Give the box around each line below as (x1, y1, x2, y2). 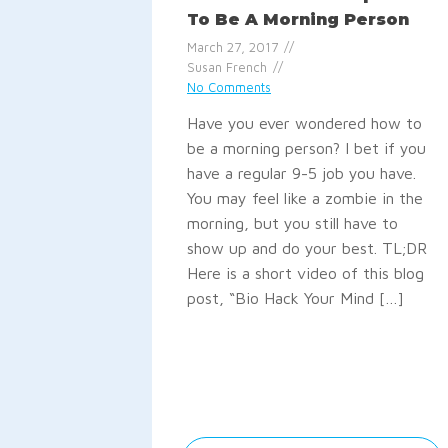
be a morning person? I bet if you (187, 138, 426, 157)
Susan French (187, 59, 267, 75)
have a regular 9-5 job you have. (187, 163, 416, 182)
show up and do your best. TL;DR (187, 238, 427, 257)
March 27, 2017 (187, 39, 278, 55)
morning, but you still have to (187, 213, 398, 232)
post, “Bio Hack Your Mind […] (187, 288, 404, 307)
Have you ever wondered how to (187, 113, 422, 132)
